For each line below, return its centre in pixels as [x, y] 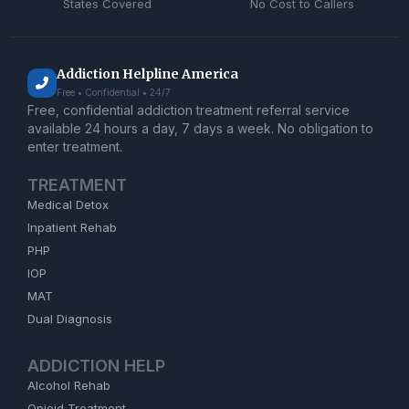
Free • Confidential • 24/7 [114, 92]
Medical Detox [68, 204]
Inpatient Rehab [72, 227]
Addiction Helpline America [147, 74]
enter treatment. [75, 147]
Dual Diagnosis [70, 319]
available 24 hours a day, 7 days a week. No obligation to [200, 128]
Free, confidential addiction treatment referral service [189, 110]
